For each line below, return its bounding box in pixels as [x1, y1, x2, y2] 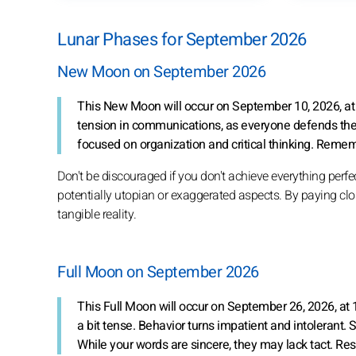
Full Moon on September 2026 [57, 260, 259, 284]
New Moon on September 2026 [57, 60, 265, 83]
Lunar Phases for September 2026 [57, 26, 307, 52]
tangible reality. [57, 204, 137, 224]
